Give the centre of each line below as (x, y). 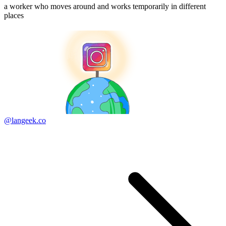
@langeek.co (25, 121)
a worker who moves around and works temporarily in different (105, 7)
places (14, 16)
